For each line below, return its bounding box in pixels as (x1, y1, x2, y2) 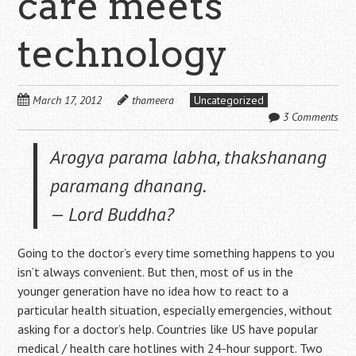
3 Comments (282, 110, 339, 124)
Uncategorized (194, 93, 265, 107)
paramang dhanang (50, 173, 203, 198)
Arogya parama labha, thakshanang (50, 145, 327, 169)
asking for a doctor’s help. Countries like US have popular (17, 321, 319, 337)
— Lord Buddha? (50, 202, 175, 226)
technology (17, 30, 229, 76)
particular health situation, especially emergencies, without (17, 302, 333, 318)
